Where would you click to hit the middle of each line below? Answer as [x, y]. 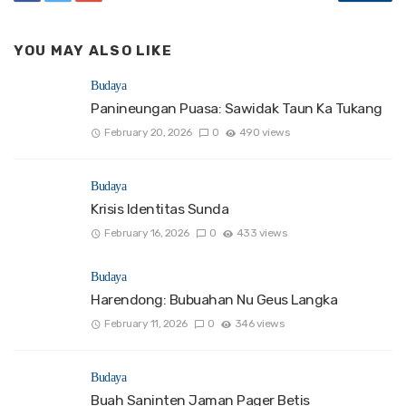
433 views [261, 233]
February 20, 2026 [148, 132]
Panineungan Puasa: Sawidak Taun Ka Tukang [237, 108]
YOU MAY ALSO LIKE [93, 51]
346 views [259, 324]
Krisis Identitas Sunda [159, 208]
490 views [264, 132]
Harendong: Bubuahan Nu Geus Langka [214, 300]
